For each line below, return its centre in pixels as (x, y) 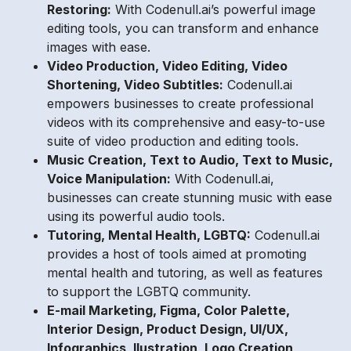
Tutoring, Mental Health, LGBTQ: (149, 235)
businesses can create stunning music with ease (190, 197)
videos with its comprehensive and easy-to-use (186, 122)
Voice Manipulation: (109, 178)
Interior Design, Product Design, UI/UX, (168, 329)
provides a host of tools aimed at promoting (177, 253)
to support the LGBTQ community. (149, 291)
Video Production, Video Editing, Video (167, 65)
